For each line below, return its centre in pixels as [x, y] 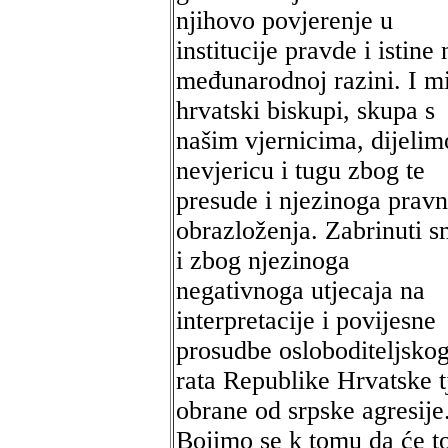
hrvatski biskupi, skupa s [305, 110]
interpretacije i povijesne [306, 320]
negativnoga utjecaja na [300, 290]
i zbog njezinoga [263, 260]
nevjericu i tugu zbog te [300, 170]
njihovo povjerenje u [284, 20]
